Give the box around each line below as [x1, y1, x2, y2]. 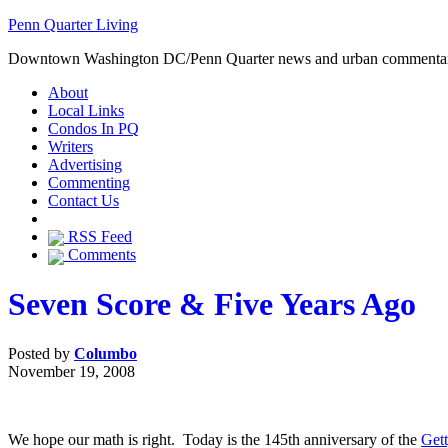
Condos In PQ [48, 120, 139, 137]
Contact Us [48, 192, 119, 209]
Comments [64, 246, 136, 264]
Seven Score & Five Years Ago [8, 286, 416, 323]
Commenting [48, 174, 130, 191]
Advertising [48, 156, 122, 173]
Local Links [48, 102, 124, 119]
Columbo [74, 344, 137, 362]
